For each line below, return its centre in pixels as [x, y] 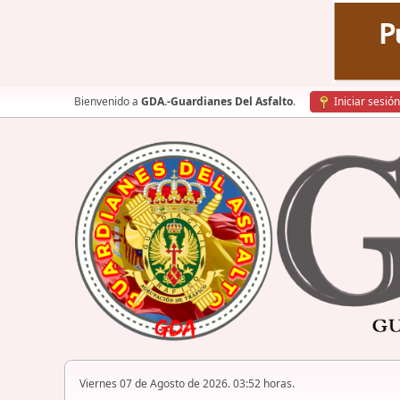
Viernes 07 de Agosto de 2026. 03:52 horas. [187, 384]
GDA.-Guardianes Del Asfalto [217, 101]
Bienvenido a [108, 101]
